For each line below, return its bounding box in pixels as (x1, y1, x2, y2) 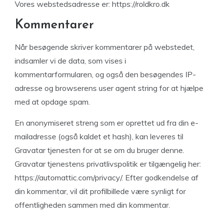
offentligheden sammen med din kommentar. (15, 200, 170, 210)
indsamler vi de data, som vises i (15, 56, 126, 66)
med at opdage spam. (15, 97, 90, 107)
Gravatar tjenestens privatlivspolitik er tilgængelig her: (15, 159, 201, 169)
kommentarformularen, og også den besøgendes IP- (15, 69, 196, 79)
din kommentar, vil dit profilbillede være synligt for (15, 186, 186, 196)
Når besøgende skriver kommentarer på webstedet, (15, 42, 195, 52)
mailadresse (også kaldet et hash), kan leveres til (15, 131, 183, 141)
